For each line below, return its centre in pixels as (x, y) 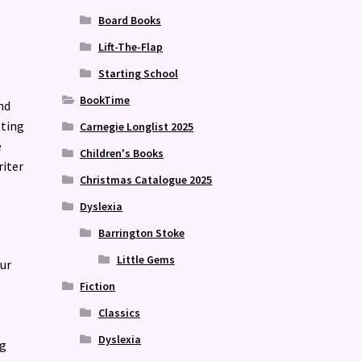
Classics (119, 312)
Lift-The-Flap (130, 46)
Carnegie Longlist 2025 (137, 126)
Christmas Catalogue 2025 (146, 179)
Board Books (129, 20)
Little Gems (145, 259)
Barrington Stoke (141, 232)
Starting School (138, 73)
